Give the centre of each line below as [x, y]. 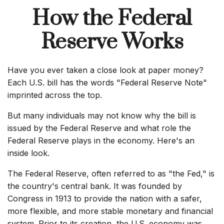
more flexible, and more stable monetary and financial [110, 211]
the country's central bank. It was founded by [95, 186]
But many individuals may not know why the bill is [102, 115]
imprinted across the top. [55, 95]
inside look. [28, 153]
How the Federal [112, 18]
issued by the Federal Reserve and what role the [99, 128]
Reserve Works [112, 42]
